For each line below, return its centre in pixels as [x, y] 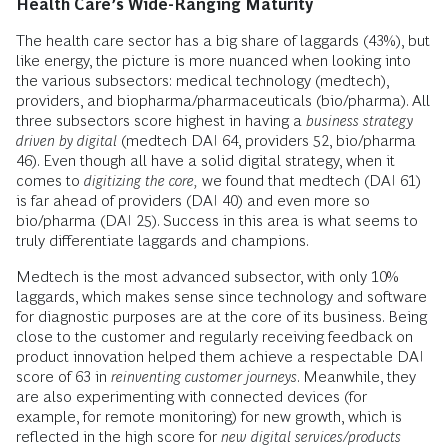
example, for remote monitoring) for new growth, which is [209, 416]
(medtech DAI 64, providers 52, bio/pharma [266, 140]
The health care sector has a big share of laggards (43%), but [223, 40]
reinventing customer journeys [204, 376]
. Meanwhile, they [356, 376]
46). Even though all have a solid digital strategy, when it [205, 160]
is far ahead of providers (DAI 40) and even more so [193, 200]
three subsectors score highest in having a [161, 120]
